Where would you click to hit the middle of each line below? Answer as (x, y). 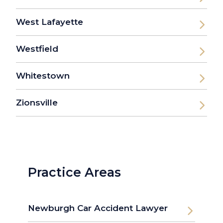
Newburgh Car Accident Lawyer (98, 208)
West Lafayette (50, 22)
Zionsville (37, 103)
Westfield (37, 49)
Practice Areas (74, 172)
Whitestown (43, 76)
